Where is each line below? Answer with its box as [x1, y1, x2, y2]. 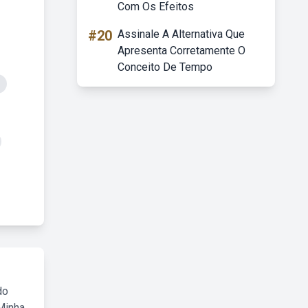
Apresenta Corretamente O [118, 44, 245, 57]
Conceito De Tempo [118, 60, 212, 74]
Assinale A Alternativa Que [118, 27, 245, 41]
